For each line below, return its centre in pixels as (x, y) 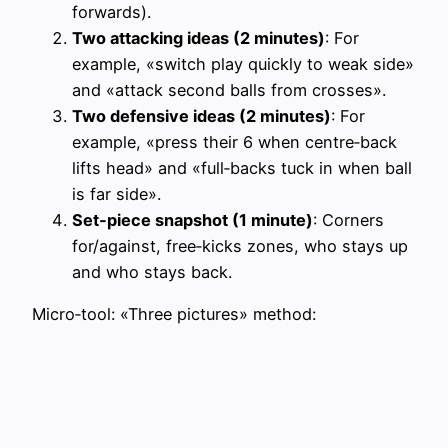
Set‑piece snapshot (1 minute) (192, 220)
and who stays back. (152, 272)
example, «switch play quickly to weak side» (243, 64)
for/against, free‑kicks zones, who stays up (240, 246)
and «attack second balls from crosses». (229, 90)
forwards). (111, 12)
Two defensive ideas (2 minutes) (201, 116)
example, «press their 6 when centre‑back (234, 142)
